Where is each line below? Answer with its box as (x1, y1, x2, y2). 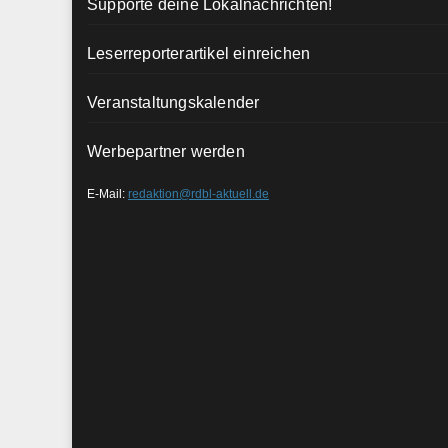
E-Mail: (87, 187, 128, 202)
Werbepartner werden (87, 143, 245, 161)
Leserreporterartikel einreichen (87, 45, 311, 63)
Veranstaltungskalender (87, 94, 260, 112)
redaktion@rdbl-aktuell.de (128, 187, 269, 202)
